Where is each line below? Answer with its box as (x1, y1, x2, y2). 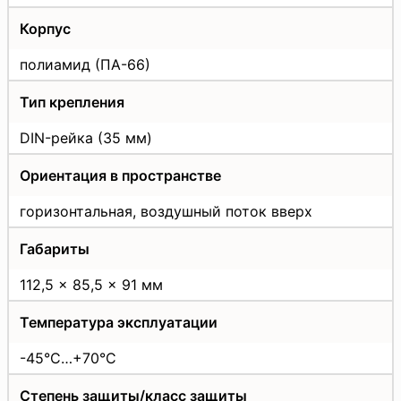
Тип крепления (20, 92, 124, 111)
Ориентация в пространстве (20, 166, 221, 184)
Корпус (20, 19, 71, 38)
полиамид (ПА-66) (20, 55, 150, 73)
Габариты (20, 239, 90, 258)
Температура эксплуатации (20, 312, 218, 331)
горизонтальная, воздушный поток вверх (20, 201, 312, 220)
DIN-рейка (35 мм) (20, 128, 152, 147)
